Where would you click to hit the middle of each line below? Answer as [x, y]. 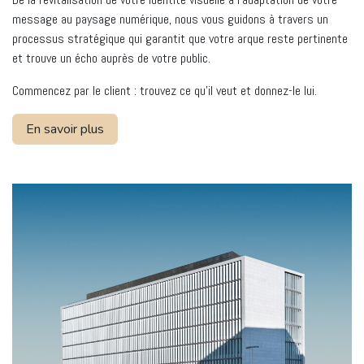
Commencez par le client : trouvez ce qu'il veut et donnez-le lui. [165, 91]
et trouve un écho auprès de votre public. [111, 58]
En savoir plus [65, 130]
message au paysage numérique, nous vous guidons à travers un [170, 19]
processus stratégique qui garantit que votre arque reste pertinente [180, 39]
